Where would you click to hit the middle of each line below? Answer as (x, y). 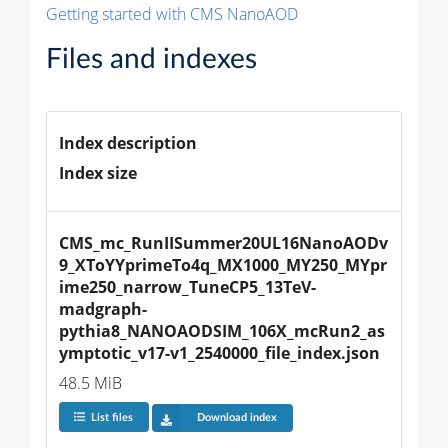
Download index (236, 418)
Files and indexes (151, 58)
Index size (98, 172)
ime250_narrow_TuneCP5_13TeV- (187, 286)
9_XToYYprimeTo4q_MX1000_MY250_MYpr (223, 264)
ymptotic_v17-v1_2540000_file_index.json (219, 352)
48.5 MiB (90, 382)
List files (111, 418)
